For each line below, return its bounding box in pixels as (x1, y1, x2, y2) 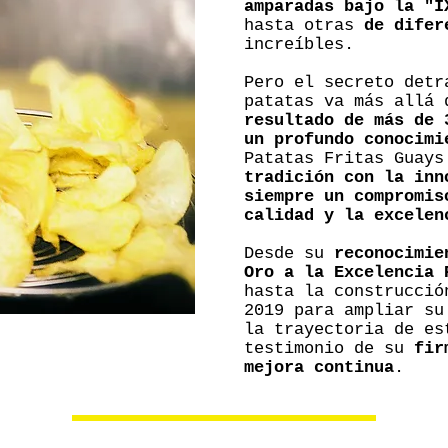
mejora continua (244, 358, 394, 377)
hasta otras (244, 16, 364, 35)
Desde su (244, 244, 334, 263)
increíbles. (244, 35, 354, 54)
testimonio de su (244, 339, 414, 358)
